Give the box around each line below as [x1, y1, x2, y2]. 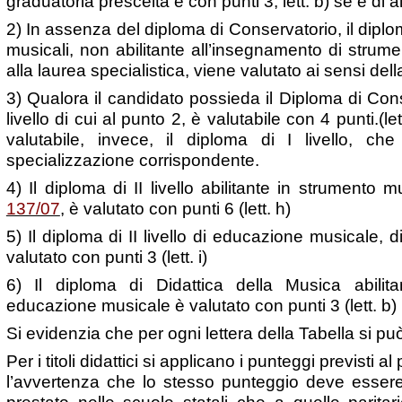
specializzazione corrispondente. [5, 150, 259, 170]
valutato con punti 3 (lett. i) [5, 247, 207, 267]
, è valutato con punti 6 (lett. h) [59, 198, 291, 218]
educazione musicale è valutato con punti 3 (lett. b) [5, 295, 397, 315]
